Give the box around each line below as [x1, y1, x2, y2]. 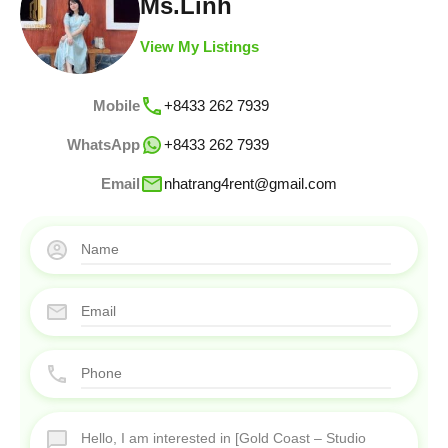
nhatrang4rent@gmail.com [164, 174, 337, 192]
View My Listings [140, 38, 259, 56]
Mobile [93, 96, 140, 114]
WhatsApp [67, 135, 140, 153]
